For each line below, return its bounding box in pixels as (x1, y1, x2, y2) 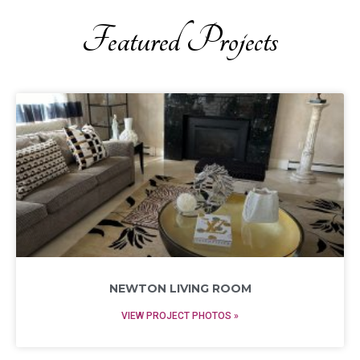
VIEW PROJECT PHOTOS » (121, 310, 239, 321)
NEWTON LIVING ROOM (108, 281, 252, 296)
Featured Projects (81, 20, 279, 61)
